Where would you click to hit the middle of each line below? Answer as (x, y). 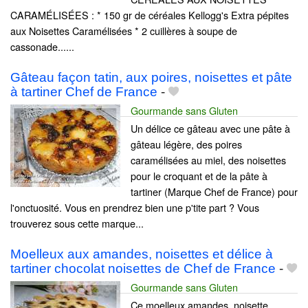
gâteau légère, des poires (186, 144)
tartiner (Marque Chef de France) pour (214, 191)
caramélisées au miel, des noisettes (208, 159)
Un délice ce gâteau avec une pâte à (210, 128)
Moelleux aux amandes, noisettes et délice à (142, 254)
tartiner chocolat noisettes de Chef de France (143, 269)
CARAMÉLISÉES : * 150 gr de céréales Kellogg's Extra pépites (150, 14)
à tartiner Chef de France (84, 91)
